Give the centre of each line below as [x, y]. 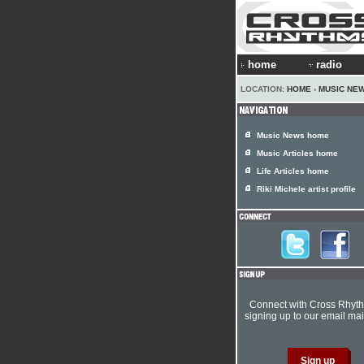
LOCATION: [264, 89]
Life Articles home [293, 171]
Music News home [293, 135]
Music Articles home [297, 153]
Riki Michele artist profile [306, 189]
